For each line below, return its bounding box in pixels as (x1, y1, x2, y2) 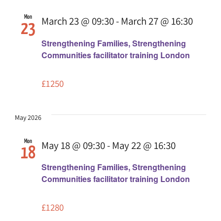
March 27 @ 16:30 (121, 14, 193, 28)
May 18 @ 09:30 (41, 138, 105, 152)
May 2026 (15, 112, 41, 122)
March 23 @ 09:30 (41, 14, 114, 28)
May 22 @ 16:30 (112, 138, 176, 152)
